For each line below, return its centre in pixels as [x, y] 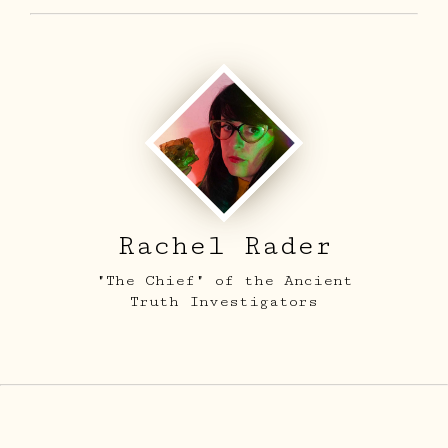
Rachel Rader [224, 245]
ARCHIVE [344, 390]
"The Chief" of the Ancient [224, 280]
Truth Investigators [224, 301]
